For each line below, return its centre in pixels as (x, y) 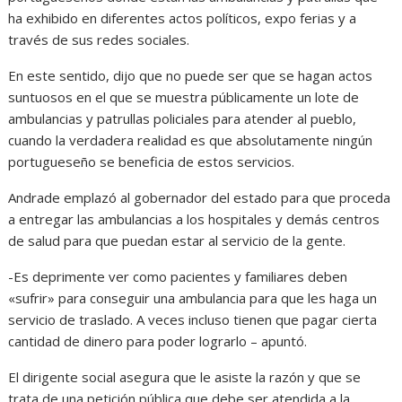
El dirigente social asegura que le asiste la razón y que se (185, 376)
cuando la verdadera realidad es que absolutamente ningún (191, 140)
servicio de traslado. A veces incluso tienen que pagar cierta (193, 319)
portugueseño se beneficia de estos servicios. (152, 161)
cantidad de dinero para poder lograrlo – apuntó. (158, 341)
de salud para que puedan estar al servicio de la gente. (177, 240)
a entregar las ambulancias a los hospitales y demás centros (194, 218)
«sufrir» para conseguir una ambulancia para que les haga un (193, 297)
